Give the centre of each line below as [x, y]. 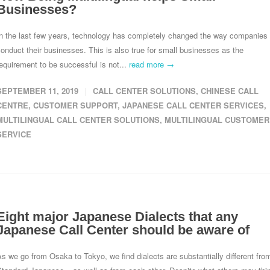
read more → [152, 64]
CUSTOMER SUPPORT [75, 105]
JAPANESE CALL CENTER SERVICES [193, 105]
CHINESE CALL [230, 91]
